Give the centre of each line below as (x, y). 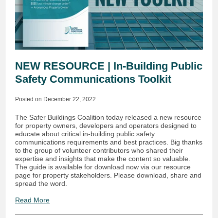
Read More (32, 200)
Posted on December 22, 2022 (55, 99)
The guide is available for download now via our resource (103, 167)
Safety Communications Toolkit (93, 79)
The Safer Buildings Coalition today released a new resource (108, 117)
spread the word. (42, 183)
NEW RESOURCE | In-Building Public (109, 66)
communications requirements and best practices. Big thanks (109, 142)
